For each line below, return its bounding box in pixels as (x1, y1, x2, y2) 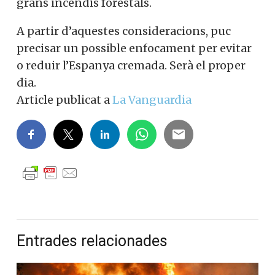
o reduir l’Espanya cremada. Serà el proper (17, 58, 246, 73)
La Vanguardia (112, 93, 192, 107)
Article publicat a (17, 93, 112, 107)
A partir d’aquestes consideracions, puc (17, 24, 231, 39)
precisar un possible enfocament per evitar (17, 41, 252, 56)
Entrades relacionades (17, 232, 168, 250)
